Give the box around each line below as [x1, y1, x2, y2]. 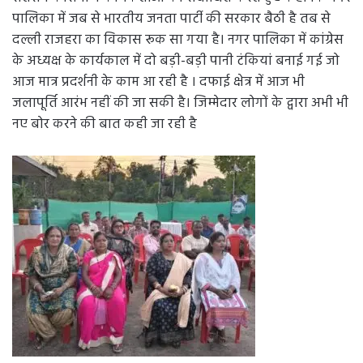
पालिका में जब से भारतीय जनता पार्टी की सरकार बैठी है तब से [12, 7, 331, 30]
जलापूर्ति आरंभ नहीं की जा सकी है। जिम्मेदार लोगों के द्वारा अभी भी [12, 92, 348, 114]
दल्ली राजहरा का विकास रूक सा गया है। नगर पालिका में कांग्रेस [12, 28, 344, 51]
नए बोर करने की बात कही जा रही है [12, 113, 197, 135]
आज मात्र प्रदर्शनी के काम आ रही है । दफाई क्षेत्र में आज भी [12, 70, 305, 93]
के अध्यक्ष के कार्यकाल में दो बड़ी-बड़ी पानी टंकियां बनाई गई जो [12, 49, 340, 72]
